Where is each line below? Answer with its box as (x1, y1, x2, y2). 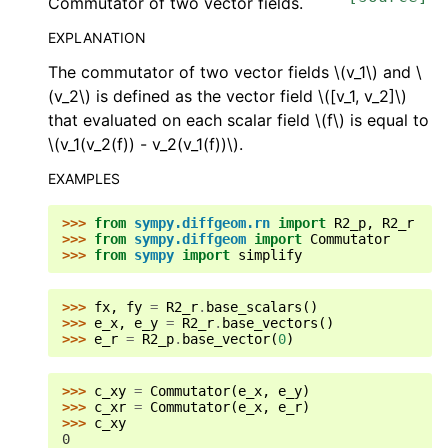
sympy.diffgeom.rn (134, 215, 270, 231)
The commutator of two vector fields (48, 62, 334, 82)
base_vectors (222, 315, 318, 331)
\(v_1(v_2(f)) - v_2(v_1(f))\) (48, 134, 239, 154)
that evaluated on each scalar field (48, 110, 315, 130)
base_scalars (206, 299, 302, 315)
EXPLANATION (48, 29, 146, 46)
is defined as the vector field (91, 86, 318, 106)
